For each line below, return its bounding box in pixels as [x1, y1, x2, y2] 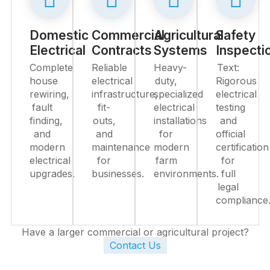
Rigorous [216, 75, 257, 87]
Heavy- [154, 61, 187, 74]
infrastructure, [92, 88, 158, 100]
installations [154, 115, 207, 127]
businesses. [92, 168, 144, 180]
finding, [30, 115, 63, 127]
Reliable [92, 61, 127, 74]
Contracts [92, 43, 152, 58]
